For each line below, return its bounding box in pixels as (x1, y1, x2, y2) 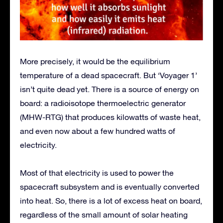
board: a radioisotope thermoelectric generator (20, 99, 186, 108)
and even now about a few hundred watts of (20, 126, 175, 136)
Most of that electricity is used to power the (20, 168, 174, 178)
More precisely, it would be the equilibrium (20, 57, 170, 66)
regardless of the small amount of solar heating (20, 210, 188, 220)
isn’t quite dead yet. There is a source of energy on (20, 85, 199, 94)
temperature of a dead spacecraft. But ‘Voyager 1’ (20, 71, 197, 80)
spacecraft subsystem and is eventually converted (20, 182, 199, 192)
